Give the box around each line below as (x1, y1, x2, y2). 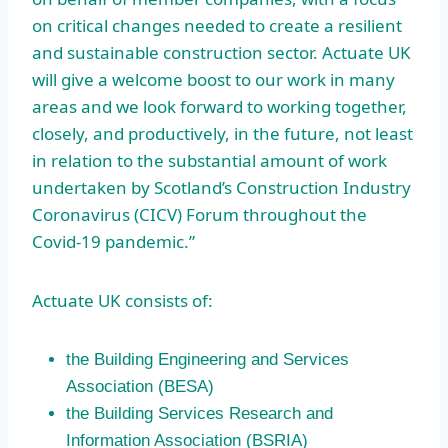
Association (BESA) (66, 377, 214, 397)
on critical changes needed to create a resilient (32, 14, 402, 38)
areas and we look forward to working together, (32, 95, 407, 119)
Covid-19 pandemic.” (32, 230, 195, 254)
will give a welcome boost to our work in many (32, 68, 395, 92)
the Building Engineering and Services (66, 350, 349, 370)
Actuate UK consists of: (32, 289, 213, 313)
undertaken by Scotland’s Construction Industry (32, 176, 411, 200)
